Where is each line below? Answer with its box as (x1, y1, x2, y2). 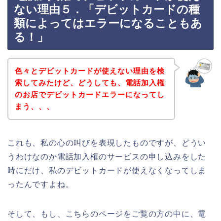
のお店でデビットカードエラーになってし (14, 90, 165, 99)
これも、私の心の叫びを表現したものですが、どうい (7, 138, 207, 147)
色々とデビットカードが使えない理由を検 (14, 66, 165, 75)
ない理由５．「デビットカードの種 (14, 3, 200, 16)
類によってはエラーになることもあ (14, 17, 202, 30)
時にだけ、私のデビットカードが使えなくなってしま (7, 166, 207, 175)
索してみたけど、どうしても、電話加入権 (14, 78, 165, 87)
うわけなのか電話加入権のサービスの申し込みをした (7, 152, 207, 161)
